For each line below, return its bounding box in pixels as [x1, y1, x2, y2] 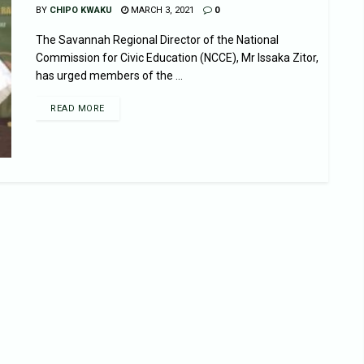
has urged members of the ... [36, 69, 183, 82]
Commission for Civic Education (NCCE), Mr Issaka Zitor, [36, 51, 318, 64]
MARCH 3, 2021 [128, 5, 194, 15]
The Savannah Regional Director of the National [36, 33, 279, 46]
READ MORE [50, 103, 105, 114]
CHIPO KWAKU [50, 5, 112, 15]
